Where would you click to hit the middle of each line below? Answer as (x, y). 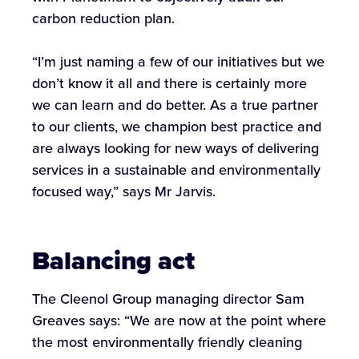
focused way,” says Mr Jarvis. (124, 192)
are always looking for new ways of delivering (175, 149)
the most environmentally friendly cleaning (167, 342)
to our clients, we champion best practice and (177, 127)
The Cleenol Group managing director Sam (168, 298)
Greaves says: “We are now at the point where (179, 320)
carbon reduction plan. (103, 19)
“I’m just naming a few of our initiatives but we (178, 62)
